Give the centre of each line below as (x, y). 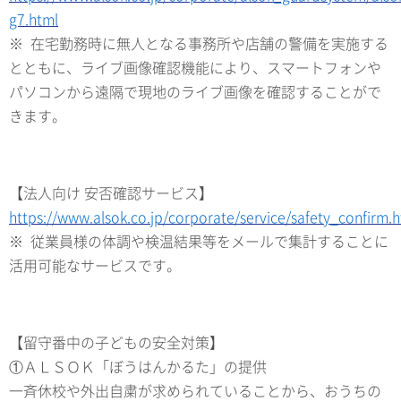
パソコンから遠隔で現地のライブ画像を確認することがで (195, 91)
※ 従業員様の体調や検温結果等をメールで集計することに (199, 240)
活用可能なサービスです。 (95, 264)
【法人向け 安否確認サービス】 (111, 192)
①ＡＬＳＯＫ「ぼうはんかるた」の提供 (138, 366)
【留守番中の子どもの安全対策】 (116, 341)
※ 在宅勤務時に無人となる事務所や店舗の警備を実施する (199, 43)
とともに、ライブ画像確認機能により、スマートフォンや (195, 67)
